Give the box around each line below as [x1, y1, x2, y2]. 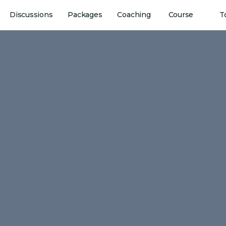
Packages [68, 10, 102, 19]
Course [168, 10, 194, 19]
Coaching [117, 10, 151, 19]
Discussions [10, 10, 53, 19]
